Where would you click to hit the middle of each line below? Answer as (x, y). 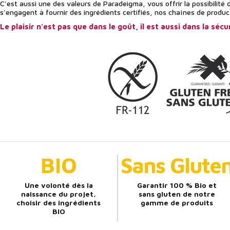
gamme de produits (177, 202)
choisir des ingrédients (59, 202)
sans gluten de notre (177, 194)
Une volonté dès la (59, 185)
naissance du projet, (59, 194)
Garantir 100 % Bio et (177, 185)
